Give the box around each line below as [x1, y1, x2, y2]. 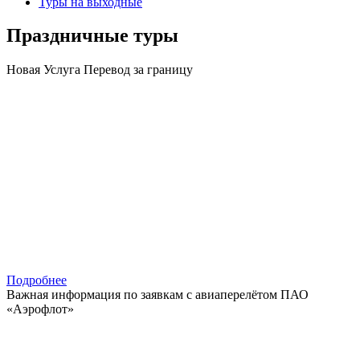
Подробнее [6, 273, 67, 288]
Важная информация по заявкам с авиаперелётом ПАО [6, 288, 309, 302]
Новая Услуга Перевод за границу [6, 63, 193, 77]
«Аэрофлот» [6, 302, 74, 317]
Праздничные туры [6, 25, 178, 47]
